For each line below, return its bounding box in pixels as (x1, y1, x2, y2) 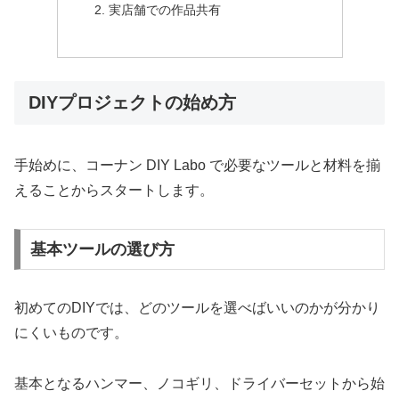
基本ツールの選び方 (29, 240, 175, 259)
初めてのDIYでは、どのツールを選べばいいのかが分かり (14, 300, 380, 316)
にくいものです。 (14, 325, 128, 341)
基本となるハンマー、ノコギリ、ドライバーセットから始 (14, 375, 385, 391)
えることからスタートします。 (14, 183, 214, 199)
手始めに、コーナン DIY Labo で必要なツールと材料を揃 (14, 158, 380, 174)
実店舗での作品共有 (109, 2, 222, 17)
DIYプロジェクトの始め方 (28, 93, 236, 113)
